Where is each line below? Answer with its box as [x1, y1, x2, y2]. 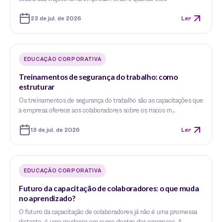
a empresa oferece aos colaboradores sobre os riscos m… [19, 107, 175, 114]
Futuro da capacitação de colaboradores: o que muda [19, 184, 199, 193]
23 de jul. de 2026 [31, 14, 81, 22]
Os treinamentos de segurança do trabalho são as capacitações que [19, 97, 203, 105]
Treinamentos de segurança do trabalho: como [19, 72, 178, 81]
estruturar [19, 82, 55, 91]
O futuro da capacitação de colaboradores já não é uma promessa [19, 209, 197, 216]
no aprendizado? [19, 194, 75, 203]
